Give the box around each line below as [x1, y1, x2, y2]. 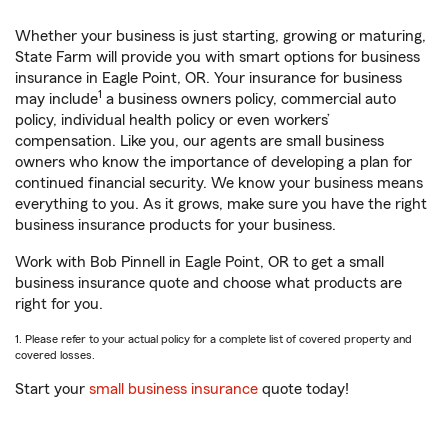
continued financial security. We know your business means [15, 175, 423, 192]
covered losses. [15, 349, 95, 362]
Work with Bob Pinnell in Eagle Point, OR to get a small [15, 254, 384, 271]
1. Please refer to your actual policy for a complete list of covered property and [15, 333, 412, 346]
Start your [15, 381, 89, 398]
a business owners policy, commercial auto [102, 91, 396, 108]
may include [15, 91, 98, 108]
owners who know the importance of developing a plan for [15, 154, 412, 171]
